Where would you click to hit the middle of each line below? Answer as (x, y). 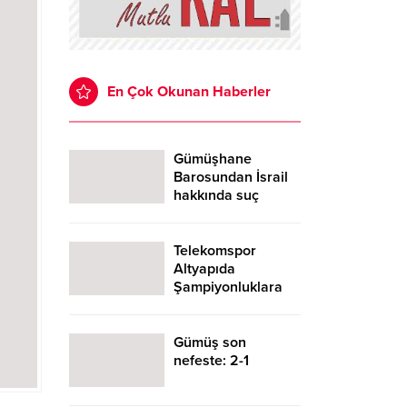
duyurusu (204, 213)
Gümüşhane (213, 159)
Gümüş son (210, 342)
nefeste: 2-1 (211, 360)
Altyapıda (204, 268)
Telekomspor (215, 250)
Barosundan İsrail (231, 177)
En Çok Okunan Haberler (189, 91)
